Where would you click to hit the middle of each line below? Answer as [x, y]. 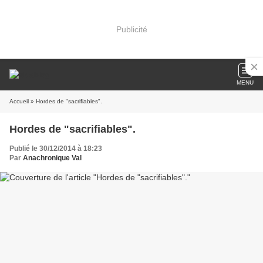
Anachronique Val [52, 158]
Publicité [131, 29]
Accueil [19, 101]
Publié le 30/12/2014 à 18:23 [56, 149]
